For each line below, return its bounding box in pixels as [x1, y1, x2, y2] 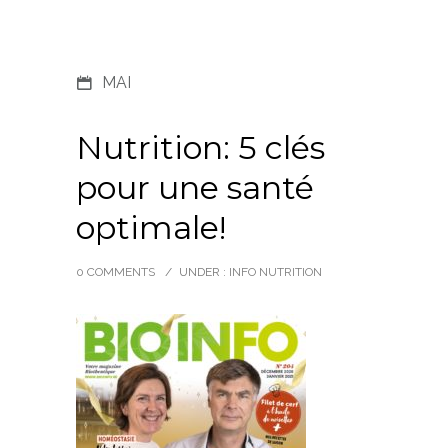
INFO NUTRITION [226, 265, 322, 279]
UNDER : [179, 265, 226, 279]
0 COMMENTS [76, 265, 155, 279]
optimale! [76, 208, 226, 247]
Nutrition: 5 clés [76, 128, 325, 167]
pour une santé [76, 168, 314, 207]
